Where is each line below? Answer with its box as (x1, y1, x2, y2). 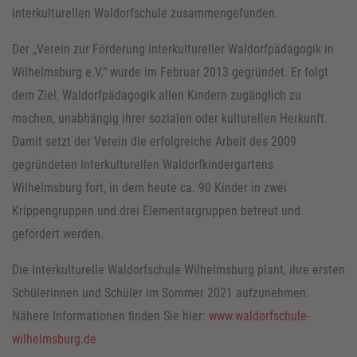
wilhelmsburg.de (12, 331, 96, 347)
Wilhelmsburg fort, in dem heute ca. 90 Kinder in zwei (12, 179, 287, 195)
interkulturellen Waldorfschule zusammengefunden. (12, 5, 278, 21)
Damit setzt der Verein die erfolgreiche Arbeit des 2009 (12, 133, 296, 149)
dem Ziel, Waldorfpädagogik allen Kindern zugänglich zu (12, 87, 301, 103)
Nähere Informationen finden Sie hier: (12, 308, 209, 324)
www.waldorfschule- (209, 308, 310, 324)
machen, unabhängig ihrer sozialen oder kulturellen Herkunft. (12, 110, 328, 126)
